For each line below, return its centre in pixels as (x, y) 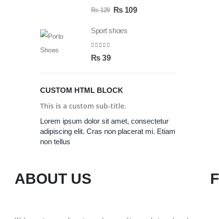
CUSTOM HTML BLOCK (82, 90)
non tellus (55, 141)
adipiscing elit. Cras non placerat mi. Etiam (108, 131)
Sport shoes (109, 31)
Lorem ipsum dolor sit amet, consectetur (104, 121)
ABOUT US (53, 178)
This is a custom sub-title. (83, 106)
